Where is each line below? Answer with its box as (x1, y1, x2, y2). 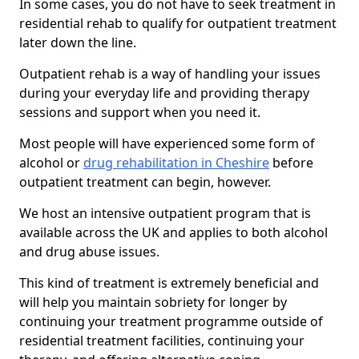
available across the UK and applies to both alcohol (19, 224, 328, 242)
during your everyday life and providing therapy (19, 84, 309, 103)
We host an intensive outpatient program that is (19, 204, 311, 223)
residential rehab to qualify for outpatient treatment (19, 14, 337, 33)
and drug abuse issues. (19, 243, 159, 261)
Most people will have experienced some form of (19, 135, 315, 153)
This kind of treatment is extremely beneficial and (19, 274, 319, 292)
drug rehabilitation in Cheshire (83, 154, 269, 172)
